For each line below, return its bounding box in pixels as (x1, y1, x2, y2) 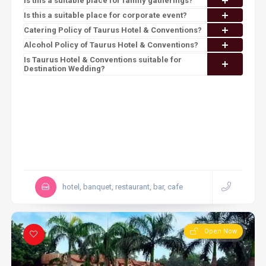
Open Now (204, 227, 237, 235)
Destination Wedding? (23, 64, 105, 73)
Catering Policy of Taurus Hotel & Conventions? (23, 26, 202, 34)
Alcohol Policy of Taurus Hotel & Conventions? (23, 40, 198, 49)
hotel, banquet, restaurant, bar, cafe (62, 182, 183, 191)
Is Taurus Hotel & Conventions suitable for (23, 55, 182, 64)
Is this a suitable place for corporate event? (23, 11, 187, 20)
